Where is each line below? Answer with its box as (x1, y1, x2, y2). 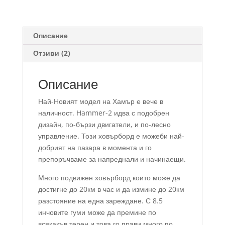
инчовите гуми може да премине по (38, 207, 156, 217)
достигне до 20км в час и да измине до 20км (38, 184, 184, 194)
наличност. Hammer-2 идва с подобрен (38, 107, 169, 118)
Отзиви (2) (33, 48, 70, 58)
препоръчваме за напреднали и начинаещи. (38, 154, 186, 164)
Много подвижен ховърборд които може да (38, 172, 180, 182)
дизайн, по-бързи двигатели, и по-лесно (38, 119, 171, 129)
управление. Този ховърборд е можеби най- (38, 131, 184, 141)
